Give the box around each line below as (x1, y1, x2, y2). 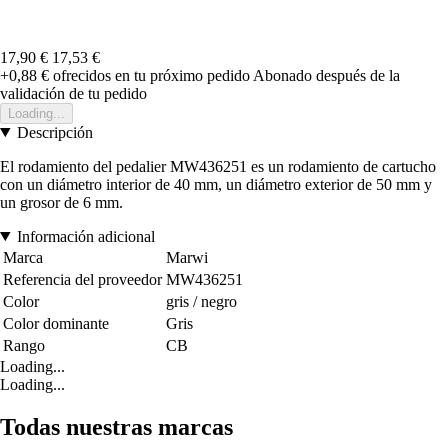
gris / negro (166, 292, 237, 310)
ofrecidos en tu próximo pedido (49, 66, 250, 84)
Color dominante (3, 314, 109, 332)
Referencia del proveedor (3, 270, 162, 288)
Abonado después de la (253, 66, 400, 84)
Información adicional (16, 227, 155, 245)
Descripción (16, 123, 93, 141)
